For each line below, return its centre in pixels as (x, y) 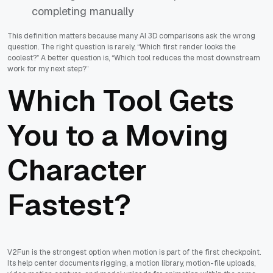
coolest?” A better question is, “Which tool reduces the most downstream (134, 58)
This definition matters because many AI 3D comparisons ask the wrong (131, 36)
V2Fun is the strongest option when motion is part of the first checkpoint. (134, 253)
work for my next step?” (48, 69)
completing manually (83, 12)
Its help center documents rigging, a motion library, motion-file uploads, (131, 264)
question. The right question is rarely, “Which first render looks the (122, 47)
